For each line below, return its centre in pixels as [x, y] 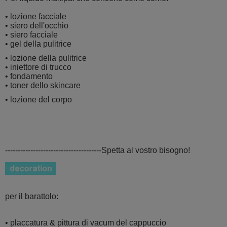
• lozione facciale [37, 17]
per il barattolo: [32, 197]
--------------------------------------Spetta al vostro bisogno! [98, 150]
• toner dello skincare [43, 86]
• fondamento [30, 77]
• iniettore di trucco [38, 67]
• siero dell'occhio [37, 26]
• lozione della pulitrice [47, 58]
